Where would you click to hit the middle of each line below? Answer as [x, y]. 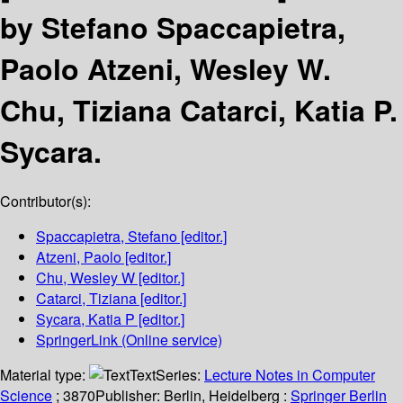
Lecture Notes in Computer [290, 375]
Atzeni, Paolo [79, 257]
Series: [180, 375]
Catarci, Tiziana [86, 299]
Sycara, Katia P [85, 319]
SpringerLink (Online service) [129, 340]
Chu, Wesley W [85, 278]
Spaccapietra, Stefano [107, 237]
